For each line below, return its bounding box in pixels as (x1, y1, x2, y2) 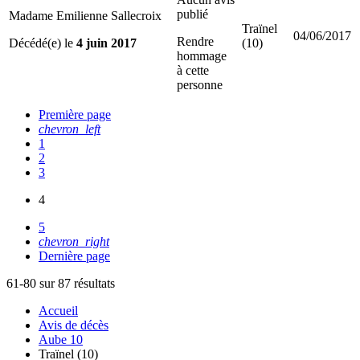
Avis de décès (39, 317, 108, 332)
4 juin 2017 (76, 35, 137, 50)
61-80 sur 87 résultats (6, 276, 115, 290)
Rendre (177, 34, 214, 48)
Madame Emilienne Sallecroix (9, 8, 162, 22)
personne (177, 77, 223, 92)
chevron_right (39, 234, 109, 248)
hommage (177, 48, 227, 63)
